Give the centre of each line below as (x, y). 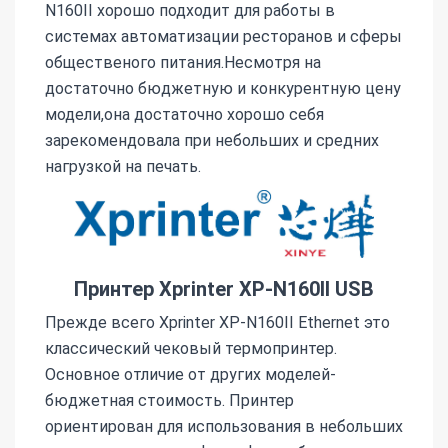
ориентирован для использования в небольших (224, 426)
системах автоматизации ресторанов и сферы (223, 36)
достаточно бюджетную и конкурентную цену (223, 88)
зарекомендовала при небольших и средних (212, 140)
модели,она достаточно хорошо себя (184, 114)
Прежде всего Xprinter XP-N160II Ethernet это (217, 322)
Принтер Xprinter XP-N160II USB (224, 288)
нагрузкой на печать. (123, 166)
